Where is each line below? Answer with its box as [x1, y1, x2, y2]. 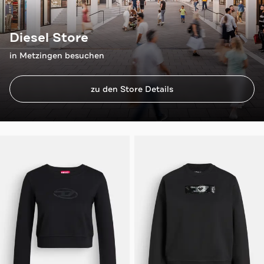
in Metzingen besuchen [9, 49, 104, 61]
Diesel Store [9, 28, 88, 46]
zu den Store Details [91, 83, 173, 94]
